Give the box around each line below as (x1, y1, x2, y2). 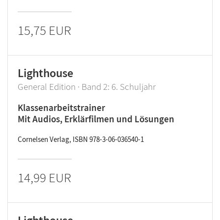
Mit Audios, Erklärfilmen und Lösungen (18, 113, 174, 125)
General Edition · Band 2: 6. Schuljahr (18, 81, 156, 92)
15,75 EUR (18, 22, 71, 38)
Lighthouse (18, 65, 73, 81)
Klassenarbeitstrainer (18, 102, 105, 113)
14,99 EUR (18, 169, 71, 186)
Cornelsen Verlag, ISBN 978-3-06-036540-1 (18, 135, 144, 144)
